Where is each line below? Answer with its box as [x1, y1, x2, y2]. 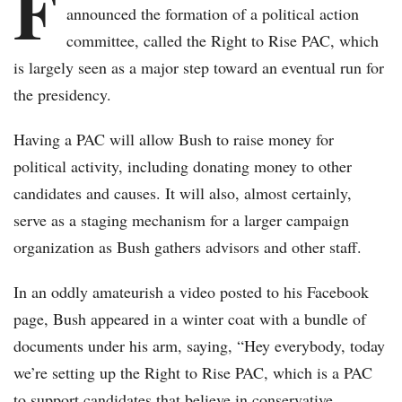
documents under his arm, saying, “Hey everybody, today [13, 335, 385, 357]
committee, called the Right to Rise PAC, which [66, 30, 379, 52]
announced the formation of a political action [66, 3, 359, 25]
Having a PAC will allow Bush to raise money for [13, 128, 334, 151]
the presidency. [13, 83, 117, 106]
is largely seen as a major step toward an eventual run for [13, 57, 384, 79]
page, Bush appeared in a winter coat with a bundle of [13, 308, 366, 330]
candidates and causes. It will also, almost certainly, [13, 182, 352, 205]
